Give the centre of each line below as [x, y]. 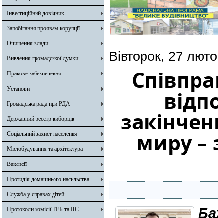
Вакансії [17, 164]
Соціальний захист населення [42, 134]
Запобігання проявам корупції [43, 28]
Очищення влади [27, 43]
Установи [18, 89]
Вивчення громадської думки [43, 58]
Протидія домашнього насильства [48, 179]
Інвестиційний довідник [36, 13]
